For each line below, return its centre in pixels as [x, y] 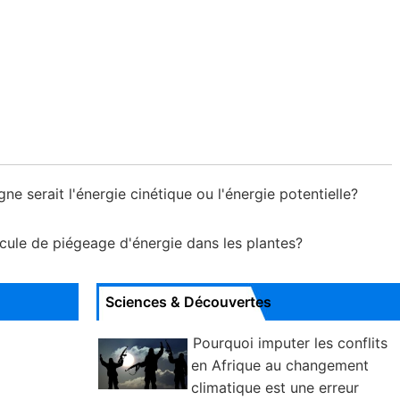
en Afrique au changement [280, 365]
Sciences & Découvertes [188, 302]
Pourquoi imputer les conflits [290, 343]
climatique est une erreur [275, 387]
